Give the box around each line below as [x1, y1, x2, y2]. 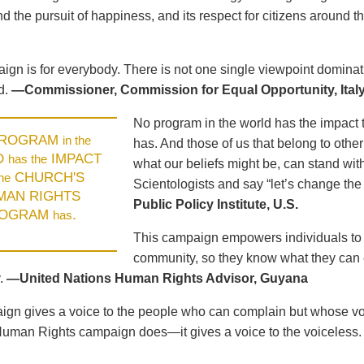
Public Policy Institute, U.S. [133, 197, 298, 211]
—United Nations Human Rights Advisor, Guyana [6, 271, 308, 285]
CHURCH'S [10, 169, 84, 185]
